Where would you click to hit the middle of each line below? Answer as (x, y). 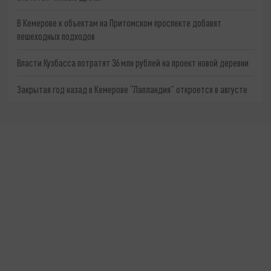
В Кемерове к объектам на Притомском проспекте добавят (119, 23)
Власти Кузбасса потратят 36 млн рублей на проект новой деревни (133, 63)
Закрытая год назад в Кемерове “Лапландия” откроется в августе (132, 89)
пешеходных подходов (56, 36)
